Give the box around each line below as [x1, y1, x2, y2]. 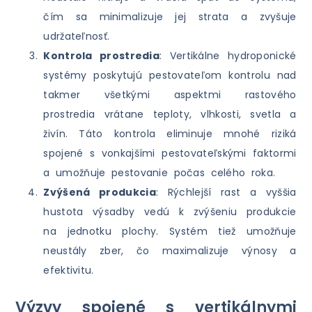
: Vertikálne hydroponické [159, 49, 297, 63]
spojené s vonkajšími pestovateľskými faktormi [43, 146, 297, 161]
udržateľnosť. [43, 29, 110, 44]
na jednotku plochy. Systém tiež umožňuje [43, 224, 297, 239]
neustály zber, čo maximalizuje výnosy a [43, 244, 297, 258]
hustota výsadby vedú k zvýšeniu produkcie [43, 205, 297, 219]
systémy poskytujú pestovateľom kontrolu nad [43, 68, 297, 83]
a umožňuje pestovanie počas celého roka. [43, 166, 276, 180]
